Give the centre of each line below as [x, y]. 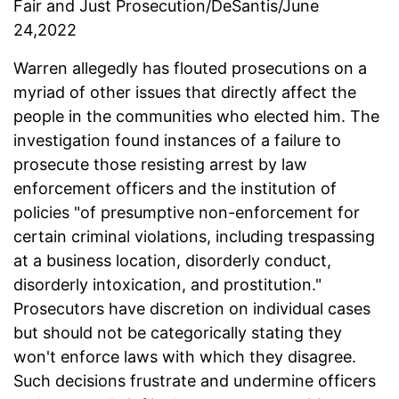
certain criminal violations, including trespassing [194, 237]
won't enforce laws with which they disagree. [185, 357]
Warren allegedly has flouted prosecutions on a [190, 69]
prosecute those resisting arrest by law [160, 165]
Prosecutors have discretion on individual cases [192, 309]
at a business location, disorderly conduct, [172, 261]
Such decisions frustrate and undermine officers [195, 381]
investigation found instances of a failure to [177, 141]
